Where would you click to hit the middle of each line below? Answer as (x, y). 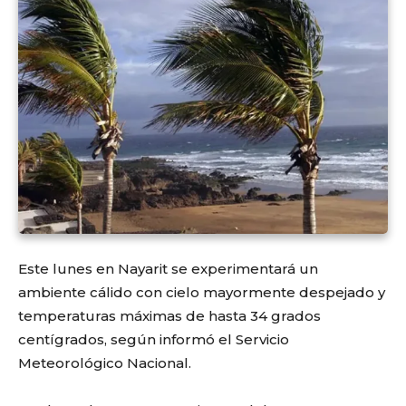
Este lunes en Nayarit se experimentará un (168, 268)
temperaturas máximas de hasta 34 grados (169, 315)
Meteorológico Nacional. (105, 362)
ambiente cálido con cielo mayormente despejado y (202, 292)
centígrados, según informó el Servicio (154, 339)
